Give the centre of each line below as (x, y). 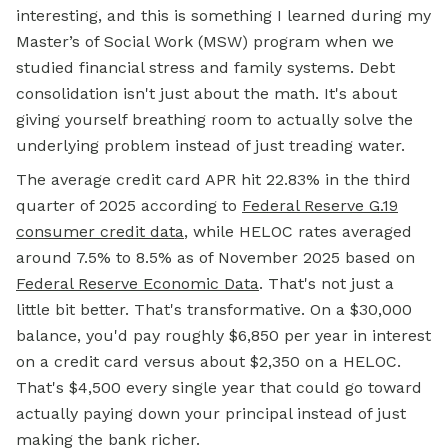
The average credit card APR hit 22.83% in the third (213, 179)
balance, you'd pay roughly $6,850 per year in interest (223, 335)
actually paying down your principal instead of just (211, 413)
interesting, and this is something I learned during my (223, 15)
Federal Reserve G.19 (320, 205)
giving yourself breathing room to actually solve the (214, 119)
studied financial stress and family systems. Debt (205, 67)
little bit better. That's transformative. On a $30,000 (214, 309)
